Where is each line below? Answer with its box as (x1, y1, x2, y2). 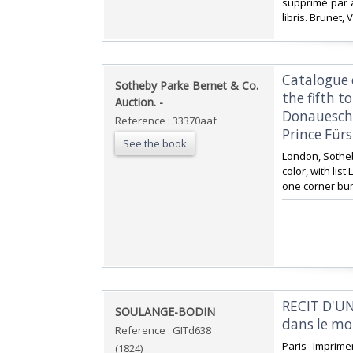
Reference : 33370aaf (115, 113, 217, 128)
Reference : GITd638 (115, 323, 211, 338)
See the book (123, 136, 187, 151)
